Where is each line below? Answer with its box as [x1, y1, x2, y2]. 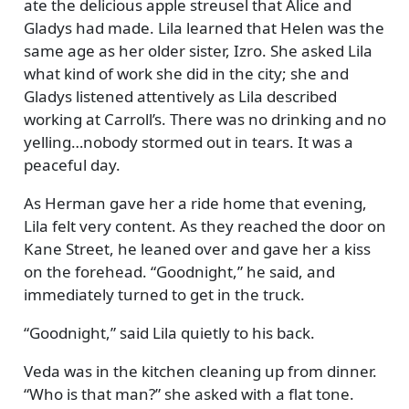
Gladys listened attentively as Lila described [23, 85, 337, 107]
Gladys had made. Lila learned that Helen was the [23, 16, 384, 38]
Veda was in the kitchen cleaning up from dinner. [23, 360, 377, 382]
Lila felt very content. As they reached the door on [23, 215, 386, 236]
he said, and [242, 260, 335, 282]
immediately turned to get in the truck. [23, 283, 305, 305]
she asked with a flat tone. [160, 383, 354, 404]
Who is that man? [28, 383, 155, 404]
